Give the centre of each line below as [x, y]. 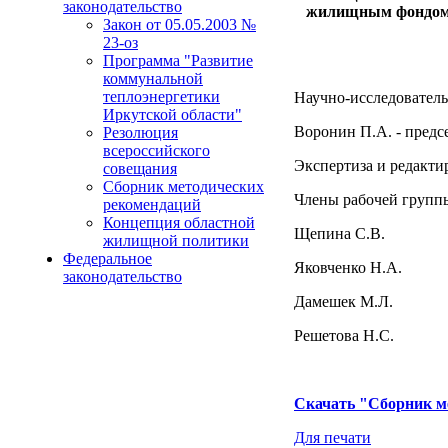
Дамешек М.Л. [343, 301]
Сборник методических [183, 186]
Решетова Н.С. [344, 335]
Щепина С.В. [339, 233]
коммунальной [153, 78]
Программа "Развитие [178, 60]
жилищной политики [176, 240]
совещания [140, 168]
